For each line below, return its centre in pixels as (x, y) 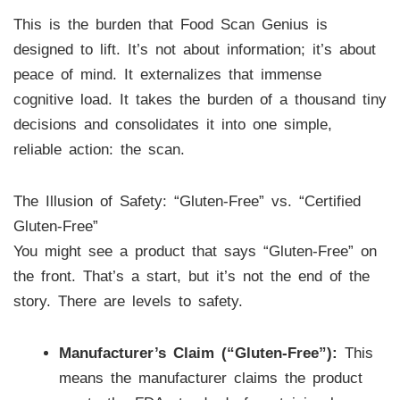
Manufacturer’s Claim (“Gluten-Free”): (198, 353)
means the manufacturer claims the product (210, 378)
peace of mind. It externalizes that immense (167, 75)
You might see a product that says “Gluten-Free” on (195, 251)
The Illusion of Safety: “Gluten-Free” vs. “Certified (187, 201)
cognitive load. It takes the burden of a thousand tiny (200, 100)
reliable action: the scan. (99, 150)
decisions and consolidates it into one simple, (172, 125)
